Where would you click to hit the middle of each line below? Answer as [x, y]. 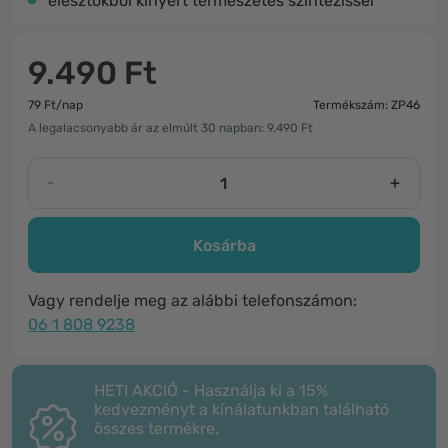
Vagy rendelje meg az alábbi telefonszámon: [192, 300]
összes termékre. [156, 428]
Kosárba [224, 245]
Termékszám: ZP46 [366, 105]
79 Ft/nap [55, 105]
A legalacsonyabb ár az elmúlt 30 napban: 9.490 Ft [170, 128]
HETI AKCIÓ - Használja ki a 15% [211, 390]
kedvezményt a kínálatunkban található [241, 409]
